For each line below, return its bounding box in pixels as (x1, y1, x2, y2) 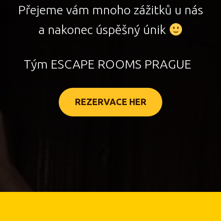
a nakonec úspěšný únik (38, 23, 169, 37)
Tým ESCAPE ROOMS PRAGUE (24, 57, 197, 72)
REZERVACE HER (74, 97, 147, 107)
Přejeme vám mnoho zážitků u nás (18, 3, 203, 17)
